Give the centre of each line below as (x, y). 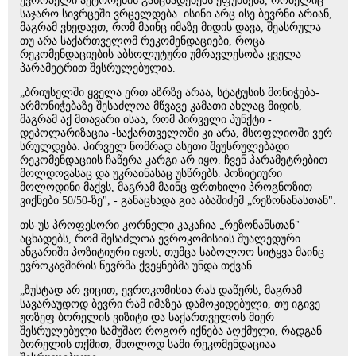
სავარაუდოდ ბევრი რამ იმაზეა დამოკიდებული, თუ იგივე (170, 304)
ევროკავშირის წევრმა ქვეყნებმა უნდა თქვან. (137, 266)
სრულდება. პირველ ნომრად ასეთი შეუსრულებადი (155, 147)
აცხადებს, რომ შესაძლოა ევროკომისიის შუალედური (160, 239)
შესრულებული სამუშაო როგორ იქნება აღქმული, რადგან (171, 331)
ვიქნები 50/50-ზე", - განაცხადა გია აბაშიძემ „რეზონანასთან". (178, 201)
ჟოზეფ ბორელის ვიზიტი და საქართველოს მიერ (147, 317)
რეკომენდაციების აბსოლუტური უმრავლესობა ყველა (161, 54)
